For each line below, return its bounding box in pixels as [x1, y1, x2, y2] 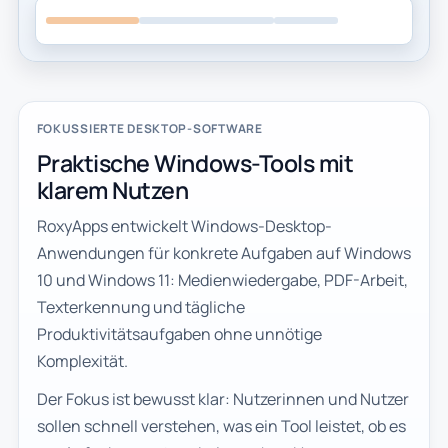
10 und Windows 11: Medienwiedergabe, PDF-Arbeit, [36, 269, 408, 292]
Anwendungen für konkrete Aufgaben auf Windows [36, 242, 411, 265]
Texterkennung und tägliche [36, 296, 245, 319]
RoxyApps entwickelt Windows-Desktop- [36, 215, 332, 238]
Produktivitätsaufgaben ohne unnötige [36, 323, 322, 346]
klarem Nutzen [36, 174, 189, 207]
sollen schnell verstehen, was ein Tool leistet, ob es [36, 415, 406, 438]
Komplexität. [36, 350, 128, 373]
